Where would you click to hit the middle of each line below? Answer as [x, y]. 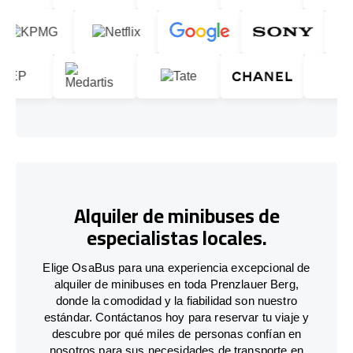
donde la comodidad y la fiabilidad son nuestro [176, 300]
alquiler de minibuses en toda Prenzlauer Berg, [176, 284]
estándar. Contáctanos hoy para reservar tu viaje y [176, 317]
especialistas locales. [176, 238]
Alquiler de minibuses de [176, 216]
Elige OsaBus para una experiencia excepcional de [176, 267]
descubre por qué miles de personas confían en [176, 333]
